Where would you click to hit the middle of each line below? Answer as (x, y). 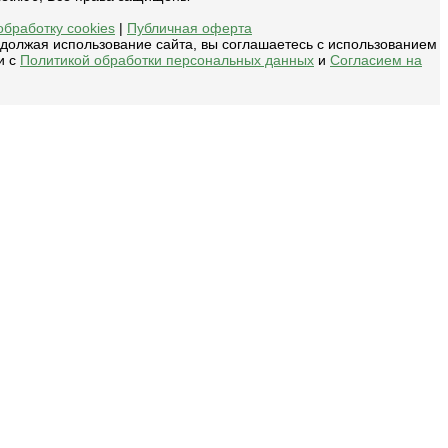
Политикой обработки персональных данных (167, 60)
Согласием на (376, 60)
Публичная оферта (189, 28)
